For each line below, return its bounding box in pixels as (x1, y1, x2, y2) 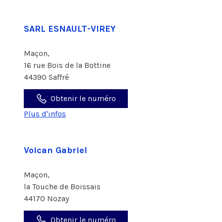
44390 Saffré (24, 72, 69, 82)
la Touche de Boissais (24, 182, 103, 191)
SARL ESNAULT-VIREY (24, 23, 115, 34)
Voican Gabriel (24, 145, 87, 156)
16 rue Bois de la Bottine (24, 60, 112, 70)
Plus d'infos (24, 109, 66, 118)
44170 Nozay (24, 194, 69, 203)
